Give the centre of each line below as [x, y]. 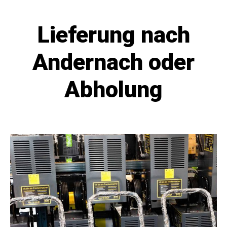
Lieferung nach [113, 34]
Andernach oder [113, 62]
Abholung [113, 89]
